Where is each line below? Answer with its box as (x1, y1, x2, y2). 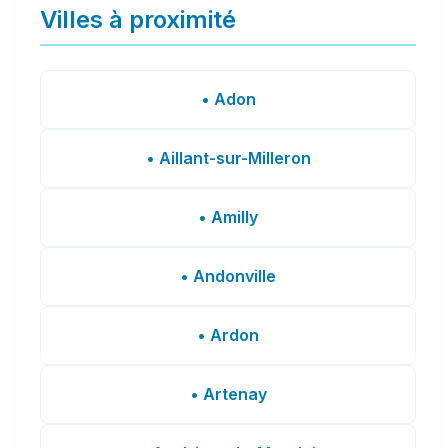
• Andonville (180, 265, 276, 286)
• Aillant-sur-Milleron (145, 147, 311, 168)
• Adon (200, 88, 256, 109)
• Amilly (198, 206, 258, 227)
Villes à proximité (40, 4, 236, 34)
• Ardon (197, 324, 259, 345)
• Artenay (189, 383, 267, 404)
